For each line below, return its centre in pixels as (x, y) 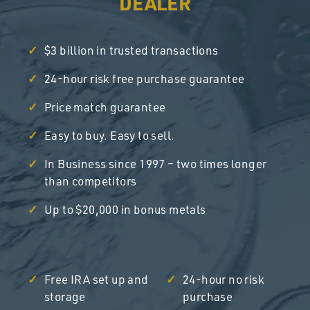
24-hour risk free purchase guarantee (145, 78)
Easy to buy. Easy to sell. (110, 135)
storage (65, 296)
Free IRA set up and (97, 279)
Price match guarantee (105, 107)
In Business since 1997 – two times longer (156, 163)
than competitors (91, 181)
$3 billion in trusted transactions (131, 50)
